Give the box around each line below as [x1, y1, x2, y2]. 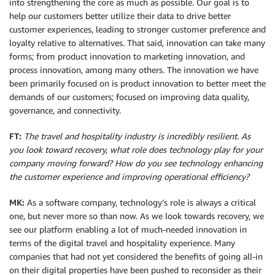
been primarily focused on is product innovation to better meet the [9, 78, 266, 89]
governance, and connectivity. [9, 105, 121, 116]
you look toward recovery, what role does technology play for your [9, 144, 263, 155]
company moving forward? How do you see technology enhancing [9, 158, 263, 169]
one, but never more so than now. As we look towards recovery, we [9, 211, 264, 222]
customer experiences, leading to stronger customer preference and [9, 24, 266, 35]
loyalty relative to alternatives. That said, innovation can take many [9, 37, 265, 48]
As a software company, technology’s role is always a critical [27, 197, 256, 208]
